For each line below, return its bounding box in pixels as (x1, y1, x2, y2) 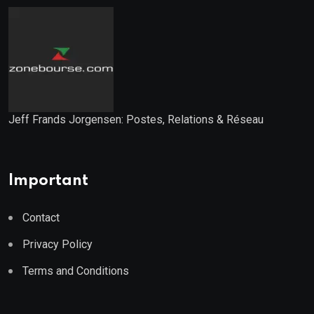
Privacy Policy (22, 238, 93, 252)
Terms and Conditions (22, 264, 129, 278)
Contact (22, 211, 60, 225)
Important (8, 173, 88, 189)
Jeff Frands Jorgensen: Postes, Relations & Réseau (8, 113, 264, 127)
